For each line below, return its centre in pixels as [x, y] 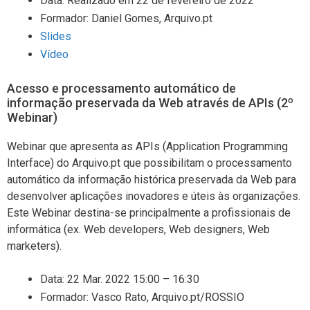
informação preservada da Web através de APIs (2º [150, 102]
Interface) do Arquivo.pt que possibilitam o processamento [149, 163]
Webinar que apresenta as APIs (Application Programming [147, 146]
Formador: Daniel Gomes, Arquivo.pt [126, 18]
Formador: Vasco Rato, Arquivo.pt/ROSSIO [142, 297]
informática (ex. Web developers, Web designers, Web [138, 229]
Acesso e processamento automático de [121, 88]
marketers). [34, 246]
